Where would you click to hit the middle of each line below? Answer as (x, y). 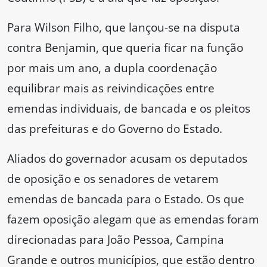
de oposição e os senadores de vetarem (113, 179)
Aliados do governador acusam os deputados (127, 159)
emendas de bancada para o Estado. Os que (126, 199)
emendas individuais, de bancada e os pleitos (129, 108)
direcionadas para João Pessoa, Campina (116, 240)
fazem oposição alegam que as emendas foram (133, 219)
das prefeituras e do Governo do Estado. (115, 129)
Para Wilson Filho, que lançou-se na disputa (124, 27)
